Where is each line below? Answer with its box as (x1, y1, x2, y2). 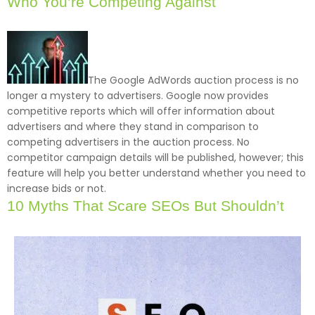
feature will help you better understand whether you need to (7, 165, 306, 180)
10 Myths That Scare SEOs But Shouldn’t (7, 197, 284, 214)
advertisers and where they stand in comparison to (7, 119, 259, 134)
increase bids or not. (7, 181, 106, 195)
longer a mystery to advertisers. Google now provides (7, 88, 269, 103)
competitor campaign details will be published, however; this (7, 150, 304, 165)
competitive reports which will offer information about (7, 103, 275, 118)
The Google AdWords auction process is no (88, 72, 299, 87)
